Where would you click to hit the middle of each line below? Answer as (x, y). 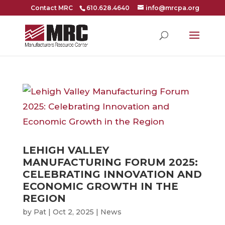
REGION (44, 198)
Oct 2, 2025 (73, 212)
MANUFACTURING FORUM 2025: (110, 162)
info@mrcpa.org (172, 8)
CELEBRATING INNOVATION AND (112, 174)
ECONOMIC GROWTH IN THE (100, 186)
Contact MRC (51, 8)
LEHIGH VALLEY (66, 150)
